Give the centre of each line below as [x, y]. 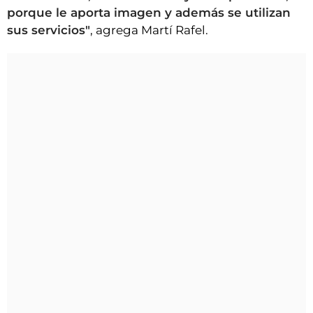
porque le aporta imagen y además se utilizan [149, 13]
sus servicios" [49, 30]
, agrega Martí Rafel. [149, 30]
